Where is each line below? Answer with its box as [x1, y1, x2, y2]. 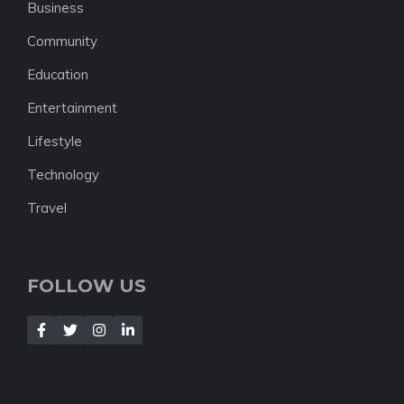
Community [27, 32, 97, 50]
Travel [27, 199, 67, 216]
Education [27, 66, 88, 83]
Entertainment [27, 99, 117, 116]
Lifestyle [27, 133, 82, 150]
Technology [27, 166, 99, 183]
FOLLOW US [27, 275, 146, 297]
